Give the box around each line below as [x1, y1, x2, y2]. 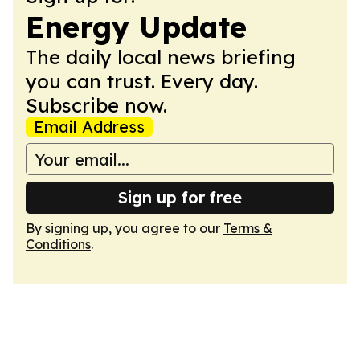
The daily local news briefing [26, 45, 296, 69]
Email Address [34, 117, 145, 137]
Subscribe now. [26, 93, 167, 117]
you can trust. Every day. [26, 69, 258, 93]
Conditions [26, 236, 91, 252]
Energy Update [26, 9, 247, 45]
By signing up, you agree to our [26, 220, 223, 236]
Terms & [223, 220, 272, 236]
